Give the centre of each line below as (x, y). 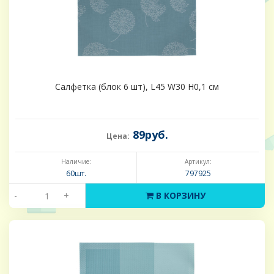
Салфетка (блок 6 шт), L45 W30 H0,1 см (137, 87)
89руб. (149, 135)
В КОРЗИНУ (179, 196)
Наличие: (76, 162)
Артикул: (198, 162)
